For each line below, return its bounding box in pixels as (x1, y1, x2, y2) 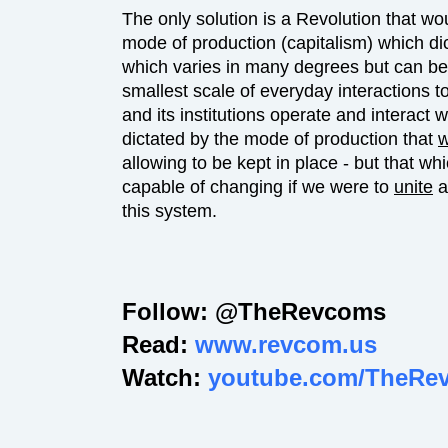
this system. (122, 200, 217, 221)
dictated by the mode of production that (122, 128, 438, 149)
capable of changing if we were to (122, 176, 394, 197)
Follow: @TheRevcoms (122, 298, 386, 326)
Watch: (122, 364, 208, 392)
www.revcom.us (195, 331, 377, 359)
